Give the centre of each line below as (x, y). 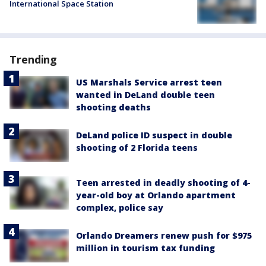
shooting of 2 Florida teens (137, 147)
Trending (34, 59)
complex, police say (120, 208)
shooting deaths (113, 107)
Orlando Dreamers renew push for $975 (164, 236)
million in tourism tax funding (145, 248)
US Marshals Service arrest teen (149, 82)
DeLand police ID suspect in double (154, 135)
